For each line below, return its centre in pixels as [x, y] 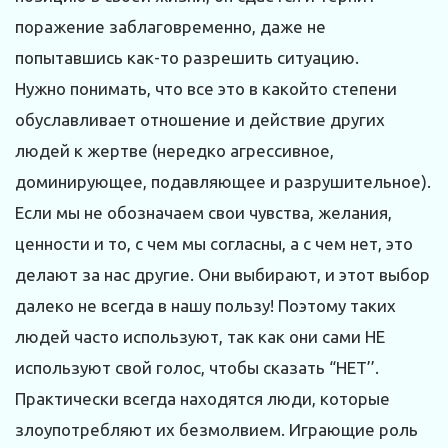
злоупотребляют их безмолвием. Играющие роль [216, 430]
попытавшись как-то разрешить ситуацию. [187, 58]
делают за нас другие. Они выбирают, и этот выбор [222, 275]
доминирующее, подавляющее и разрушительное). [223, 182]
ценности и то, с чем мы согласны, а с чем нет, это [214, 244]
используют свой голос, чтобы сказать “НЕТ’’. [197, 368]
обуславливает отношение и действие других [200, 120]
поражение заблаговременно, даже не [170, 27]
